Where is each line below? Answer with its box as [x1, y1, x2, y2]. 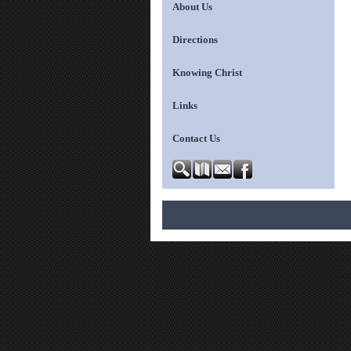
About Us [172, 2, 212, 13]
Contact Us [172, 133, 220, 144]
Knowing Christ [172, 67, 242, 78]
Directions [172, 34, 218, 45]
